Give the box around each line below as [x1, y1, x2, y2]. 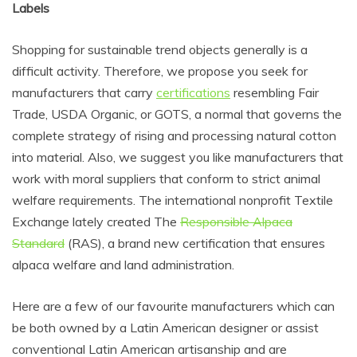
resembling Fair [230, 84, 319, 100]
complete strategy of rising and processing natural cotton [12, 127, 336, 143]
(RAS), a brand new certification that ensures [65, 235, 325, 251]
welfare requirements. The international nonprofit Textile [12, 192, 333, 208]
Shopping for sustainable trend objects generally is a [12, 41, 308, 57]
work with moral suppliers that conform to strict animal [12, 171, 320, 186]
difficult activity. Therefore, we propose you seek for [12, 63, 308, 79]
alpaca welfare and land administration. [12, 257, 237, 273]
